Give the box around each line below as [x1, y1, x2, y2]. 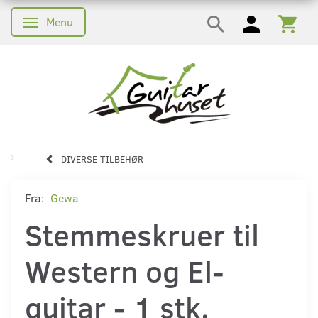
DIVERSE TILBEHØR [61, 152, 143, 165]
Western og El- [25, 250, 224, 290]
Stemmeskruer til [25, 214, 259, 254]
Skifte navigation [33, 17, 118, 32]
